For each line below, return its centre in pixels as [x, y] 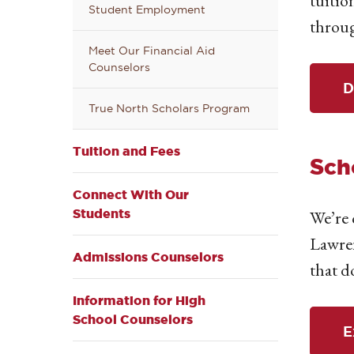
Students [102, 214]
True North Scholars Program [169, 109]
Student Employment [147, 10]
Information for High [139, 301]
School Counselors [133, 320]
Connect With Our [131, 195]
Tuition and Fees [126, 151]
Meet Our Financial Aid [152, 51]
